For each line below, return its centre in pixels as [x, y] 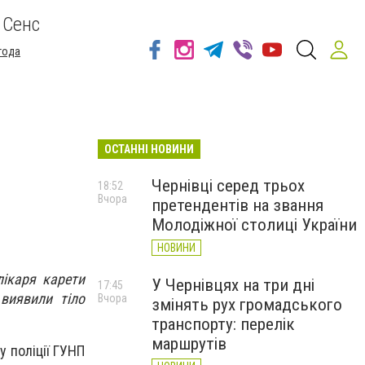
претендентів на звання [237, 205]
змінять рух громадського [247, 305]
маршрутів [189, 344]
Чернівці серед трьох [228, 186]
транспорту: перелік [223, 324]
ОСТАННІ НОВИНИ [149, 149]
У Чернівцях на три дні [233, 285]
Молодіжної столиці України [254, 225]
